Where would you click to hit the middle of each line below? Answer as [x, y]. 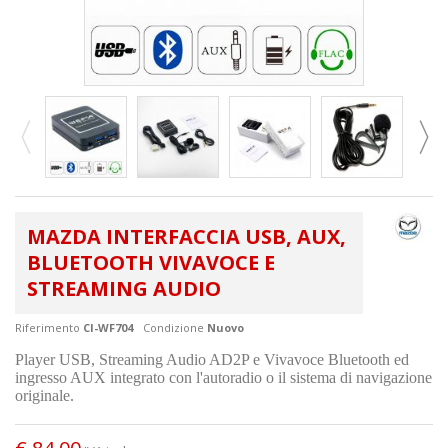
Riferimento [47, 327]
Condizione [173, 327]
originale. [44, 395]
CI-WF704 [108, 327]
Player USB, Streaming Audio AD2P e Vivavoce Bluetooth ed [212, 359]
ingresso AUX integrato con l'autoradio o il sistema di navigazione [223, 377]
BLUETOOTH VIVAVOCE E [151, 262]
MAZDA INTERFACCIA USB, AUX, [186, 236]
